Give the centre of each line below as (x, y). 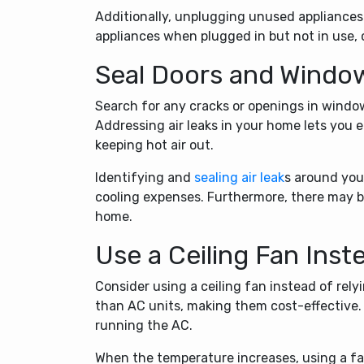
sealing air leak (239, 177)
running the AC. (144, 325)
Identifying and (145, 177)
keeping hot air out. (154, 145)
